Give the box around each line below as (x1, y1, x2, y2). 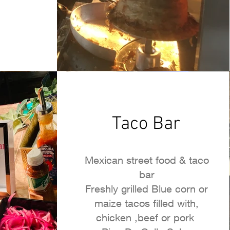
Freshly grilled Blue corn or (85, 183, 208, 195)
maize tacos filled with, (94, 197, 199, 209)
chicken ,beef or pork (96, 212, 198, 223)
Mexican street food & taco (84, 154, 209, 166)
